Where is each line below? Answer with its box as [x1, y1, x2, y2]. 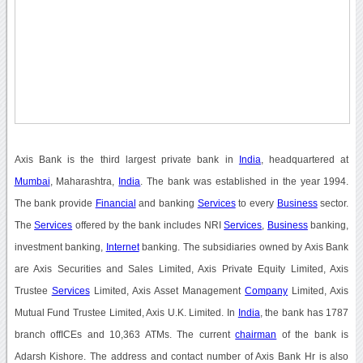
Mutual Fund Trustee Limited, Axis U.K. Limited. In [14, 307, 238, 318]
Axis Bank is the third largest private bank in [14, 154, 239, 164]
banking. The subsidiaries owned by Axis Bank [139, 241, 349, 252]
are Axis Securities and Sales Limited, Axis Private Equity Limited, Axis [14, 263, 349, 274]
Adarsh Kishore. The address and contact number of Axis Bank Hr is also [14, 351, 349, 361]
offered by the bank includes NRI [72, 220, 224, 230]
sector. [317, 198, 349, 208]
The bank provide [14, 198, 96, 208]
